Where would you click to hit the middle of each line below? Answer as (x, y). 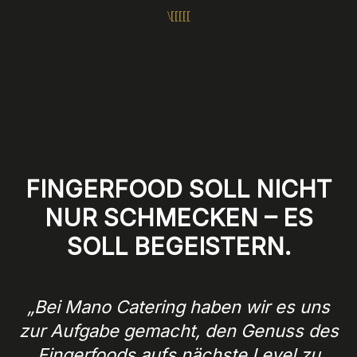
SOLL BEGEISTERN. (178, 246)
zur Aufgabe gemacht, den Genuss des (178, 330)
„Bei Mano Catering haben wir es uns (178, 306)
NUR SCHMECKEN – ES (178, 218)
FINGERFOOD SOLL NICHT (178, 189)
